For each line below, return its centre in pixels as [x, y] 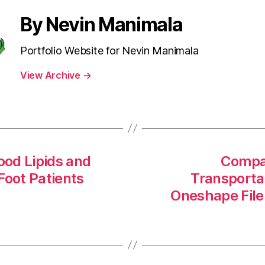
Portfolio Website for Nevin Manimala [109, 50]
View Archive [51, 75]
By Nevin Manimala [101, 24]
